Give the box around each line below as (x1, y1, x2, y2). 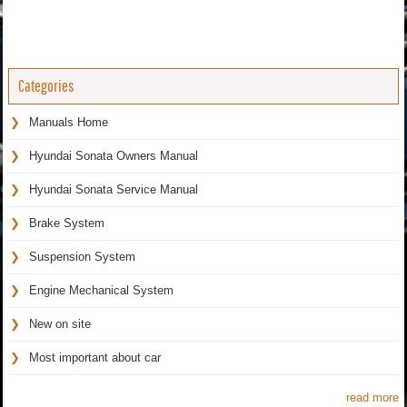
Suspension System (29, 249, 135, 263)
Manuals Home (29, 114, 108, 129)
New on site (29, 316, 91, 331)
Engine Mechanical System (29, 283, 174, 297)
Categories (18, 75, 74, 95)
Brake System (29, 215, 104, 230)
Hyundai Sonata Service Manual (29, 182, 198, 196)
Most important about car (29, 350, 161, 364)
